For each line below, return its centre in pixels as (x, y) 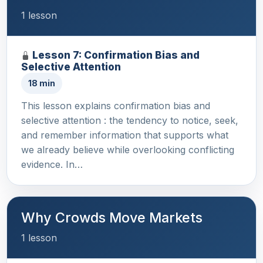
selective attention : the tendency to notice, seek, (130, 120)
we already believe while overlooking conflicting (128, 149)
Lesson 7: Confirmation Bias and (116, 55)
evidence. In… (52, 164)
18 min (42, 83)
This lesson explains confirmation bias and (116, 105)
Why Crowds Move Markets (112, 217)
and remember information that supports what (125, 135)
